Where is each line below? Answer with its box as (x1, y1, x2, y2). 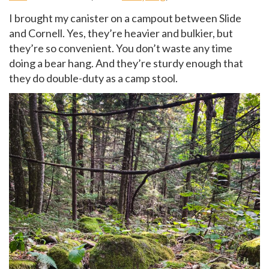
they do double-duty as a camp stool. (9, 71, 178, 85)
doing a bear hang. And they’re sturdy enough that (9, 56, 243, 70)
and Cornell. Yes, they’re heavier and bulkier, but (9, 26, 233, 40)
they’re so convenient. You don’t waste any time (9, 41, 232, 55)
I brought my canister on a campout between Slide (9, 11, 241, 25)
